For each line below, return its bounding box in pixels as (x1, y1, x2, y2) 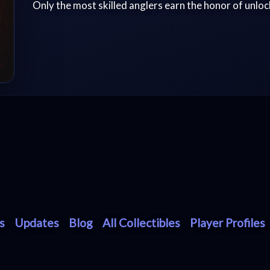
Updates (14, 216, 60, 230)
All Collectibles (102, 216, 181, 230)
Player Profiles (190, 216, 266, 230)
